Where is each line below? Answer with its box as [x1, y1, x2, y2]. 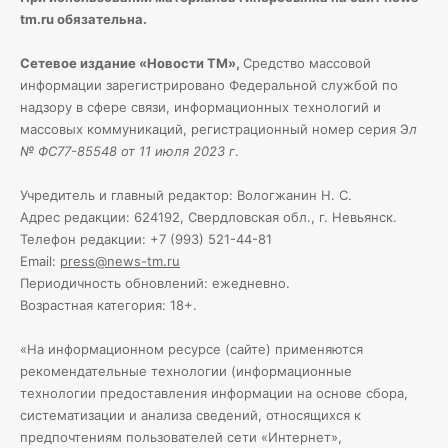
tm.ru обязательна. [20, 11, 147, 28]
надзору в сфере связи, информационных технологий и [20, 99, 381, 116]
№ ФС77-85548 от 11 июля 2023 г [20, 143, 235, 160]
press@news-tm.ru [60, 253, 180, 270]
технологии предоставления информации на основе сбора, [20, 385, 408, 402]
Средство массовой [243, 55, 371, 72]
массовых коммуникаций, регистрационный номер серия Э [20, 121, 409, 138]
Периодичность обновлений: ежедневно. [20, 275, 290, 292]
